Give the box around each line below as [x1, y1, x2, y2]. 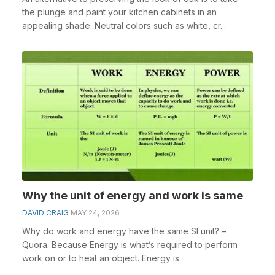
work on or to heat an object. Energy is [22, 252, 179, 263]
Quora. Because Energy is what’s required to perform [22, 239, 238, 250]
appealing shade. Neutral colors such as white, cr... [22, 20, 226, 31]
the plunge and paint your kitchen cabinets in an [22, 7, 217, 17]
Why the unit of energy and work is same [22, 188, 243, 202]
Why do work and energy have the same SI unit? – [22, 225, 226, 236]
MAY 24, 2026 [71, 207, 120, 217]
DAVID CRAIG [22, 207, 69, 217]
